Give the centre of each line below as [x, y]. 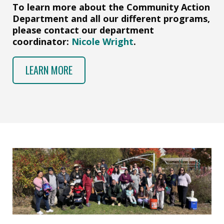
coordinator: [42, 41]
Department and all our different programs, [111, 18]
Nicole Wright [102, 41]
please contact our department [83, 30]
